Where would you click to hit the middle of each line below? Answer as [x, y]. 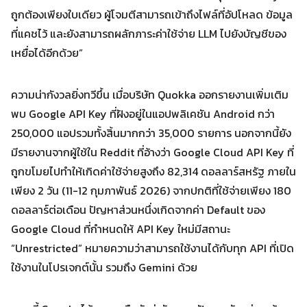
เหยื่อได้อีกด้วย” [47, 53]
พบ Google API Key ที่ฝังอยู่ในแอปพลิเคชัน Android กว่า [143, 114]
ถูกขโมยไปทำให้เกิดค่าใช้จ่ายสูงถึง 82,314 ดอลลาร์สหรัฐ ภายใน [153, 171]
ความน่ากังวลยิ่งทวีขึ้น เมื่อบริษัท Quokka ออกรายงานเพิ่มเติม [150, 95]
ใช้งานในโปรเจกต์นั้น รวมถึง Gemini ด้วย [110, 267]
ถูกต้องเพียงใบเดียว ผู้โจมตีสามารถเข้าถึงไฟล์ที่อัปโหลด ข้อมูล [152, 14]
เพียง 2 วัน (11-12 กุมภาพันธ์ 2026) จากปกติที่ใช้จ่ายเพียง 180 [151, 191]
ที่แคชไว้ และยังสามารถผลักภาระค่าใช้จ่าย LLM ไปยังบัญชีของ [149, 34]
